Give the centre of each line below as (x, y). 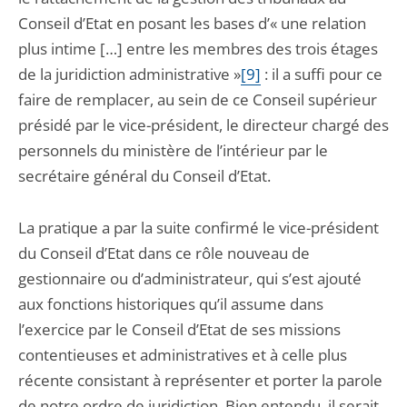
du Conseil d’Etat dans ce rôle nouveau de (164, 253)
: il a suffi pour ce (322, 74)
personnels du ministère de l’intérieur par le (173, 150)
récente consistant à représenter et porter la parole (200, 380)
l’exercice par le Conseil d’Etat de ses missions (179, 329)
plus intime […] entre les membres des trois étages (198, 49)
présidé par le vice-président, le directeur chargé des (203, 125)
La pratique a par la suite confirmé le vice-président (199, 228)
